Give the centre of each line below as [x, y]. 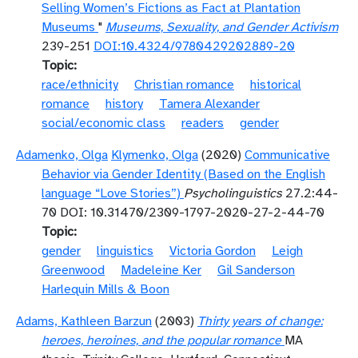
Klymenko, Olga [155, 155]
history [124, 104]
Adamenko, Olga [62, 155]
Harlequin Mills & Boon [105, 289]
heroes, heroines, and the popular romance [161, 340]
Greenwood [73, 270]
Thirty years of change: [260, 321]
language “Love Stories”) [111, 193]
